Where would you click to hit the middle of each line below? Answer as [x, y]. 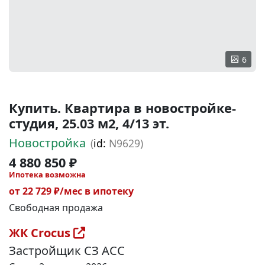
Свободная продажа [56, 208]
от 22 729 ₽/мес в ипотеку [71, 191]
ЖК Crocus [41, 233]
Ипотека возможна [47, 174]
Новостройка [47, 143]
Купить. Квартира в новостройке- [122, 108]
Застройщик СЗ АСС [67, 251]
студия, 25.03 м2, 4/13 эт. [89, 123]
